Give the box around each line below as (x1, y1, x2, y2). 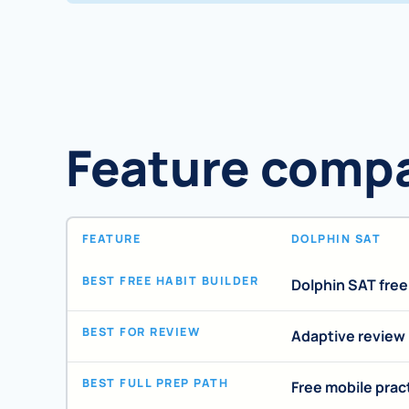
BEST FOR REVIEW (82, 324, 201, 341)
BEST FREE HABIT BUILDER (82, 273, 259, 289)
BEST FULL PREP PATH (82, 375, 229, 392)
